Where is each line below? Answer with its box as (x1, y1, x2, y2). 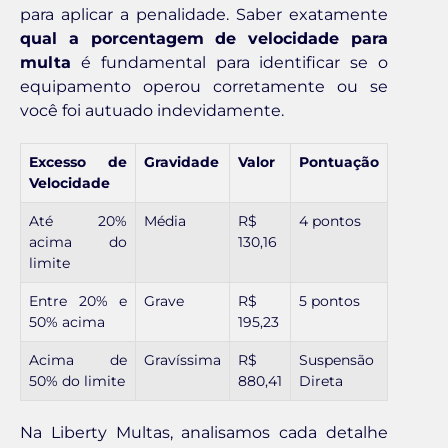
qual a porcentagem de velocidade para (20, 29, 388, 49)
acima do (29, 233, 127, 252)
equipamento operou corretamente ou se (20, 77, 388, 97)
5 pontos (299, 292, 360, 311)
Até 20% (29, 212, 127, 231)
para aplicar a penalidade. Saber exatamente (20, 5, 388, 25)
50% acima (29, 313, 105, 332)
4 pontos (299, 212, 361, 231)
